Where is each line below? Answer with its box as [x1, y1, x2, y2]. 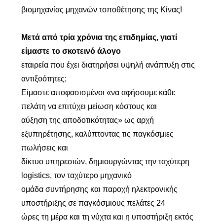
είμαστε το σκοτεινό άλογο [21, 47, 121, 55]
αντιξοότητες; [21, 74, 67, 83]
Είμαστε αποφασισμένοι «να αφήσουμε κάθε [21, 88, 175, 97]
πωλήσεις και [21, 144, 68, 152]
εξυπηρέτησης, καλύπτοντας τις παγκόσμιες [21, 130, 174, 138]
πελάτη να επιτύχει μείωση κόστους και [21, 102, 157, 110]
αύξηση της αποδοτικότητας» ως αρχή [21, 116, 154, 124]
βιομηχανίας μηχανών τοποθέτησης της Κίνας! [21, 5, 182, 14]
